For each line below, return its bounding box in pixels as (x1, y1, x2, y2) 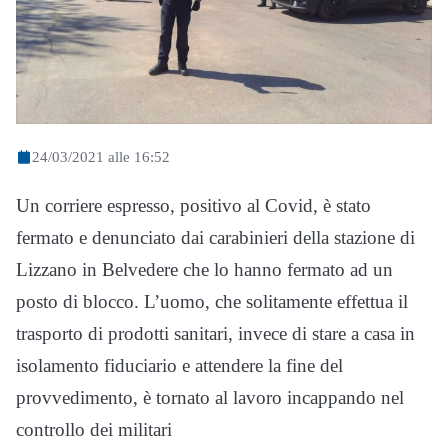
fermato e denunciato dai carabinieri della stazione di (16, 227, 415, 249)
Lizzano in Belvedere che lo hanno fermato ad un (16, 259, 393, 281)
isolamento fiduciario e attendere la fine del (16, 355, 343, 377)
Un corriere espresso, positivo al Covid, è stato (16, 195, 371, 217)
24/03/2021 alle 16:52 (32, 148, 170, 166)
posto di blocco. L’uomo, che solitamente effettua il (16, 291, 408, 313)
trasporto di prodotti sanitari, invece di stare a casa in (16, 323, 415, 345)
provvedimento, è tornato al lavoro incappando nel (16, 387, 404, 409)
